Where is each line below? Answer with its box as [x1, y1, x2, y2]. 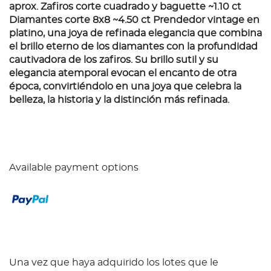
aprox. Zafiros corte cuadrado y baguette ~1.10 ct [9, 2, 241, 12]
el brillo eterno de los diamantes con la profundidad [9, 42, 258, 52]
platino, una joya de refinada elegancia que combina [9, 28, 262, 39]
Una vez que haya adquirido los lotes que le [9, 258, 218, 268]
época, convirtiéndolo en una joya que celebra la [9, 82, 241, 92]
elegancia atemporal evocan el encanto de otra [9, 68, 237, 79]
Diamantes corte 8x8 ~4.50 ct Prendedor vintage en [9, 15, 260, 25]
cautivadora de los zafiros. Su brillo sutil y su [9, 55, 218, 65]
